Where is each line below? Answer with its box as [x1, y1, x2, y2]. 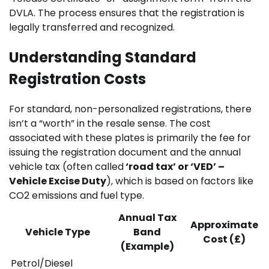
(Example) [120, 240, 174, 254]
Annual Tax [118, 211, 177, 225]
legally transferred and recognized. [9, 20, 175, 35]
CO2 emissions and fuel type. [9, 189, 144, 203]
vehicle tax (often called [9, 160, 124, 174]
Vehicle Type [25, 225, 90, 240]
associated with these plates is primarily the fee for [9, 131, 251, 145]
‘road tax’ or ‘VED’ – [124, 160, 225, 174]
